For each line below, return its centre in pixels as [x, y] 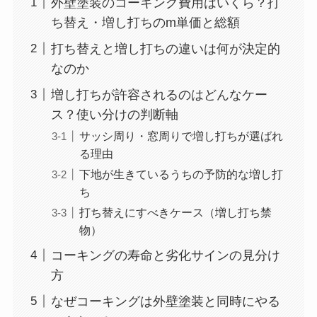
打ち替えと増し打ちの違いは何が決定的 [165, 48]
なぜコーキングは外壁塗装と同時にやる [165, 301]
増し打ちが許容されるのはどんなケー [159, 94]
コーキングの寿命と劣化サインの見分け [165, 255]
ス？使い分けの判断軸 [114, 114]
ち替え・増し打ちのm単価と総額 [145, 22]
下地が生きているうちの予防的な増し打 [181, 174]
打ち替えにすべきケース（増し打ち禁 [175, 212]
